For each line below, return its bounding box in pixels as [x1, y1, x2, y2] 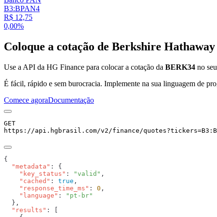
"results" [4, 206, 46, 214]
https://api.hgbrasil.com [4, 127, 97, 135]
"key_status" [4, 170, 66, 178]
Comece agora [4, 96, 48, 105]
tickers [170, 127, 198, 135]
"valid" [74, 170, 101, 178]
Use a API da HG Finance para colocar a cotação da [4, 63, 165, 72]
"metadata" [4, 163, 50, 170]
